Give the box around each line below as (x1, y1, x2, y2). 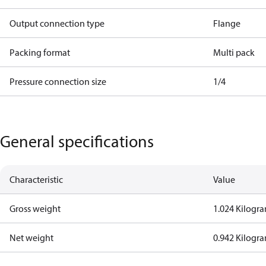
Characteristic (9, 173, 63, 185)
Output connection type (9, 17, 104, 29)
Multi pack (213, 46, 255, 58)
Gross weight (9, 202, 61, 214)
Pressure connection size (9, 75, 106, 87)
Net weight (9, 232, 53, 243)
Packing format (9, 46, 70, 58)
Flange (213, 17, 241, 29)
